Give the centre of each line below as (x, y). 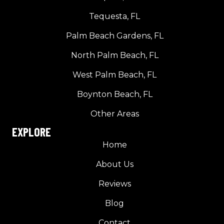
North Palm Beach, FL (114, 55)
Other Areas (114, 114)
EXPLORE (31, 132)
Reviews (114, 184)
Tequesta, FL (114, 16)
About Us (114, 164)
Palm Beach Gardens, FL (114, 36)
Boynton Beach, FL (114, 94)
